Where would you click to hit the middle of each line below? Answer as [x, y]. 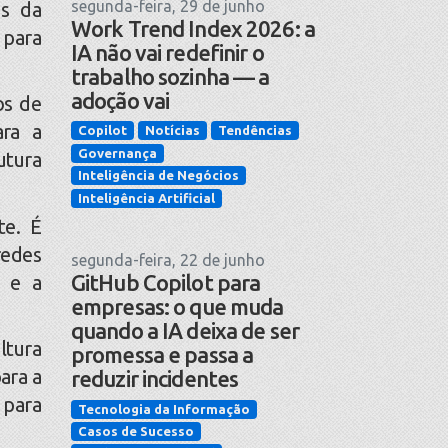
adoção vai [120, 101]
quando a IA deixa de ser [185, 331]
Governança [117, 152]
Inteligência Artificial [146, 197]
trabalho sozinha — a [170, 77]
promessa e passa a [162, 355]
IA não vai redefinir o [167, 53]
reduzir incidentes [155, 379]
